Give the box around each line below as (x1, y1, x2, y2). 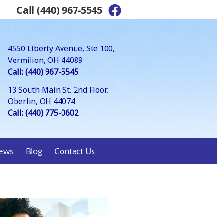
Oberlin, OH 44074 (8, 96, 75, 107)
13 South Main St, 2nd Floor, (8, 84, 108, 95)
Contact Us (54, 145, 95, 156)
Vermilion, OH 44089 (8, 55, 83, 65)
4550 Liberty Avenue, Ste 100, (8, 43, 115, 54)
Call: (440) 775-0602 (8, 108, 78, 118)
